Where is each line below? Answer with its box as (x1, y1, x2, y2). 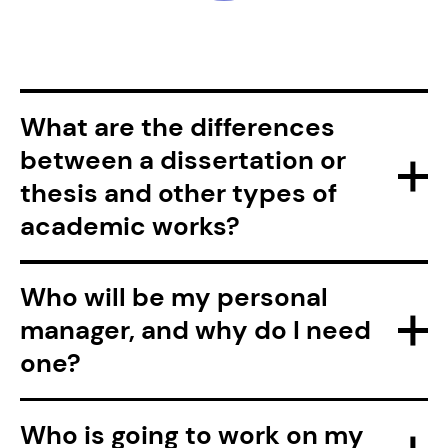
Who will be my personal (19, 280, 328, 315)
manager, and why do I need (19, 313, 371, 348)
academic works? (19, 208, 240, 243)
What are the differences (19, 109, 335, 144)
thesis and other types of (19, 175, 337, 210)
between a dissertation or (19, 142, 346, 177)
